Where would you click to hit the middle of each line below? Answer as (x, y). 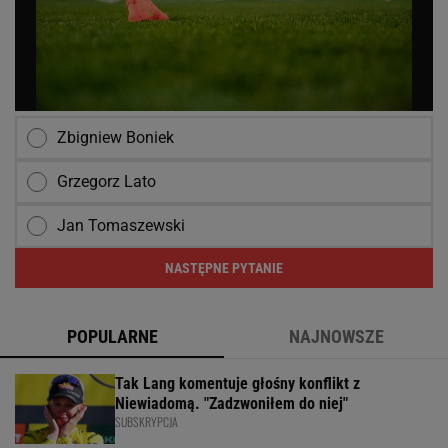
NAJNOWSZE (336, 337)
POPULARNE (112, 337)
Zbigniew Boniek (115, 138)
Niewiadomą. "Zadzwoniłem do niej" (231, 404)
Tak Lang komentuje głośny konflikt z (237, 384)
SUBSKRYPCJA (146, 422)
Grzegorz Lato (106, 182)
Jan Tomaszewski (121, 226)
